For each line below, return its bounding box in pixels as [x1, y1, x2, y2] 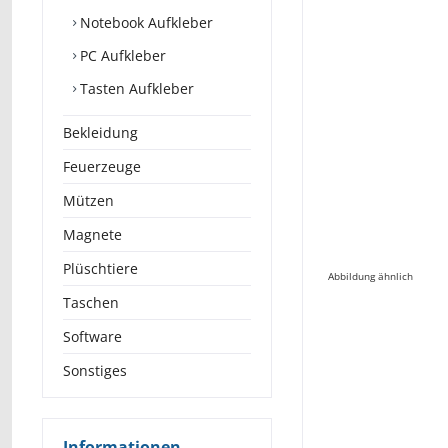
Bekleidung [63, 123, 138, 142]
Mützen [63, 191, 114, 210]
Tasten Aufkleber [76, 79, 194, 98]
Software [63, 327, 122, 346]
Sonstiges [63, 361, 127, 380]
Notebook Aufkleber [76, 13, 213, 32]
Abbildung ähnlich [328, 269, 413, 283]
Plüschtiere [63, 259, 138, 278]
